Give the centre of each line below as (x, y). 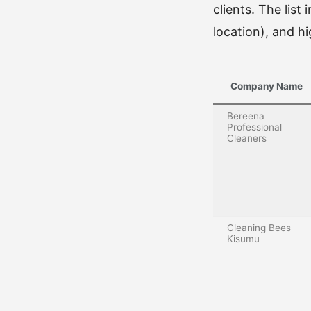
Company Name (266, 86)
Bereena (246, 116)
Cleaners (247, 138)
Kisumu (243, 238)
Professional (254, 127)
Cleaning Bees (259, 227)
